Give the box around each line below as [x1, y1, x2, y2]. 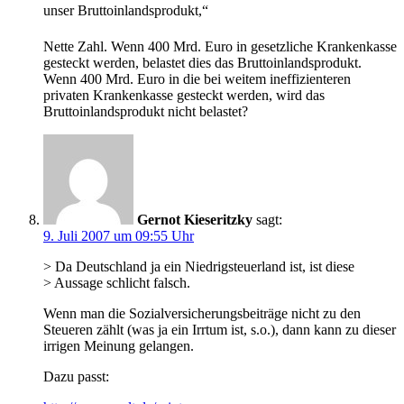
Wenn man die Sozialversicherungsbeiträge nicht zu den [43, 306, 361, 322]
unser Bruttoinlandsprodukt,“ [43, 3, 208, 19]
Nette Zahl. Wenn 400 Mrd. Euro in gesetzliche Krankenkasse [43, 39, 397, 55]
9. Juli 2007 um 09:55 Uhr [43, 228, 194, 244]
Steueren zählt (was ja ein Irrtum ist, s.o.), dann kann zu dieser [43, 322, 396, 338]
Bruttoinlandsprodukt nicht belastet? [43, 104, 248, 120]
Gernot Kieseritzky [137, 212, 252, 228]
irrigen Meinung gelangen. [43, 338, 194, 354]
